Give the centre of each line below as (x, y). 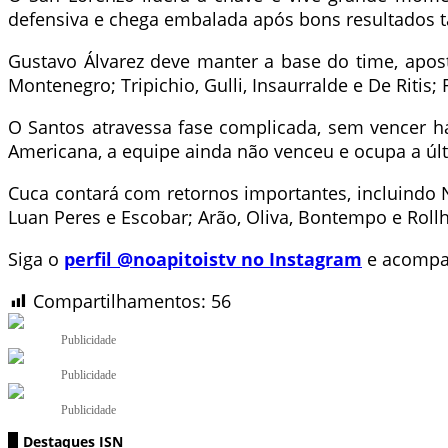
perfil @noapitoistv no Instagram (213, 258)
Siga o (36, 258)
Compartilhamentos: (119, 300)
